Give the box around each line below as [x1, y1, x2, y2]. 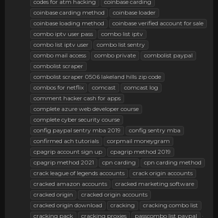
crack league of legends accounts [34, 169, 125, 177]
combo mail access [34, 52, 86, 59]
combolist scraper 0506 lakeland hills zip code [34, 73, 161, 81]
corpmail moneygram [107, 137, 170, 145]
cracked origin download [34, 201, 102, 209]
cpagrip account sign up [34, 148, 102, 156]
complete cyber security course [34, 116, 120, 124]
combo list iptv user [34, 41, 89, 49]
